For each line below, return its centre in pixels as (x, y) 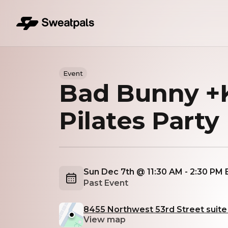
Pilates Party (139, 121)
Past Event (106, 183)
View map (105, 220)
